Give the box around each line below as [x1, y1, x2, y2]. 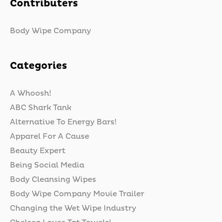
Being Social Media [10, 161, 84, 169]
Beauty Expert [10, 147, 65, 155]
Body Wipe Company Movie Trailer [10, 190, 144, 198]
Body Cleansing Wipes [10, 175, 96, 183]
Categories [10, 60, 67, 71]
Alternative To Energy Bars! [10, 118, 116, 126]
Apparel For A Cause [10, 132, 89, 140]
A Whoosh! [10, 89, 51, 97]
